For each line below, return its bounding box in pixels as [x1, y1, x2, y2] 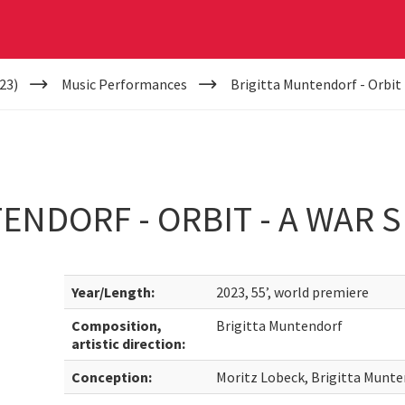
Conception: [71, 368, 153, 386]
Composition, [71, 316, 163, 334]
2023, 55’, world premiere [216, 283, 370, 301]
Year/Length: [71, 283, 155, 301]
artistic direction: [71, 334, 186, 353]
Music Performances [61, 75, 187, 93]
